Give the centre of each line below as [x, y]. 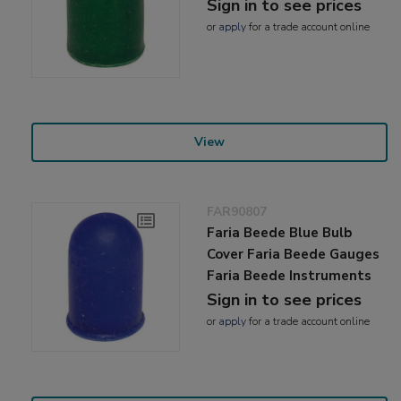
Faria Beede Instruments [290, 276]
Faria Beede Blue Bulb [280, 233]
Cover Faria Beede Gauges [294, 255]
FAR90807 [237, 212]
